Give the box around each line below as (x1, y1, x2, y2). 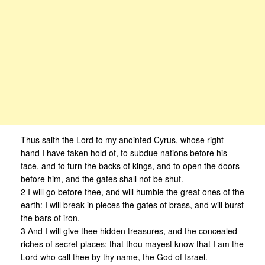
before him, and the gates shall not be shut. (21, 173, 183, 185)
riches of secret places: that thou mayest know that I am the (21, 238, 244, 250)
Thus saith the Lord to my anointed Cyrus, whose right (21, 134, 224, 146)
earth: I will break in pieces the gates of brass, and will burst (21, 199, 244, 211)
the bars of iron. (21, 212, 80, 224)
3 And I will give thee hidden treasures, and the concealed (21, 225, 237, 237)
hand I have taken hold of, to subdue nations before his (21, 147, 227, 159)
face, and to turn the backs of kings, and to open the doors (21, 160, 240, 172)
